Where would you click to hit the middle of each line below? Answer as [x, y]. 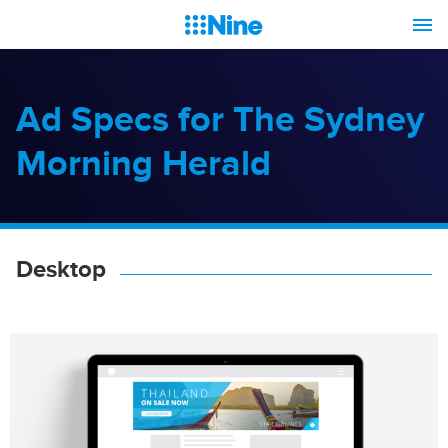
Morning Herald [143, 163]
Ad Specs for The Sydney [220, 119]
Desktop [61, 268]
